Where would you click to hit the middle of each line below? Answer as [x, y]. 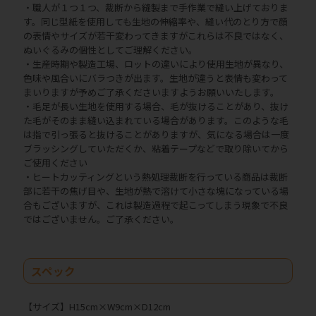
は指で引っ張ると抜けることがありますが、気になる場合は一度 [156, 134]
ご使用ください [55, 162]
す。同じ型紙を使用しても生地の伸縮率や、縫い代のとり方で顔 [156, 21]
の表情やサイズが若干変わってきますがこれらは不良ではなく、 [156, 35]
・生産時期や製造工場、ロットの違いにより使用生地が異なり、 [156, 63]
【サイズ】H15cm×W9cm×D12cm [97, 306]
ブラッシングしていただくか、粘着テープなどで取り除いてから [156, 148]
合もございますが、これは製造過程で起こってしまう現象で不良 [156, 205]
